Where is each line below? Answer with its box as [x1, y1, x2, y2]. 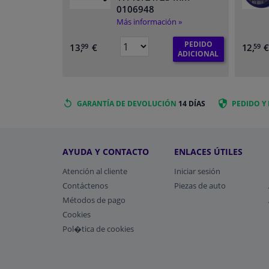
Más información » [116, 16, 182, 28]
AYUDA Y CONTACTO [62, 145, 149, 157]
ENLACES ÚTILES [174, 145, 243, 157]
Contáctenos [62, 180, 108, 191]
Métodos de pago [62, 194, 125, 205]
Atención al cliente [62, 165, 127, 177]
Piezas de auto [174, 180, 226, 191]
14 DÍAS [177, 98, 205, 109]
